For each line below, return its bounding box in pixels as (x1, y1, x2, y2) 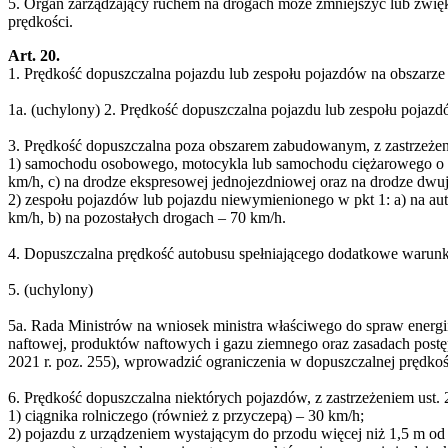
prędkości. (8, 12, 73, 30)
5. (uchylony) (8, 280, 93, 298)
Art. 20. (8, 46, 60, 64)
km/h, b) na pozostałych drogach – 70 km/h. (8, 208, 286, 226)
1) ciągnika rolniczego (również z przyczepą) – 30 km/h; (8, 406, 364, 424)
